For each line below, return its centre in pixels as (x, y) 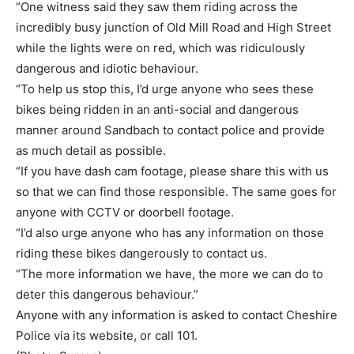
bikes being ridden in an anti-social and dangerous (157, 110)
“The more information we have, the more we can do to (169, 274)
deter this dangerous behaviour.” (107, 295)
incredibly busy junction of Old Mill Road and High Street (173, 28)
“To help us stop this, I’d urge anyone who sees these (165, 89)
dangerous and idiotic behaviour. (107, 69)
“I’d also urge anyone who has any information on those (170, 233)
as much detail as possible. (91, 151)
